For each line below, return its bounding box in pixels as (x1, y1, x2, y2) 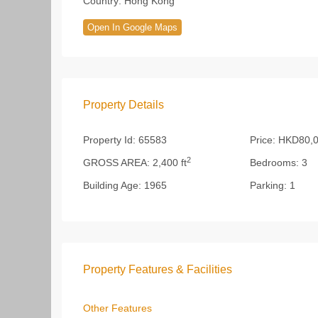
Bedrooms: (249, 157, 299, 168)
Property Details (83, 99, 164, 111)
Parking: (249, 180, 287, 191)
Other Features (83, 302, 152, 314)
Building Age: (83, 180, 141, 191)
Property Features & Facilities (83, 263, 232, 275)
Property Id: (83, 134, 136, 146)
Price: (249, 134, 275, 146)
